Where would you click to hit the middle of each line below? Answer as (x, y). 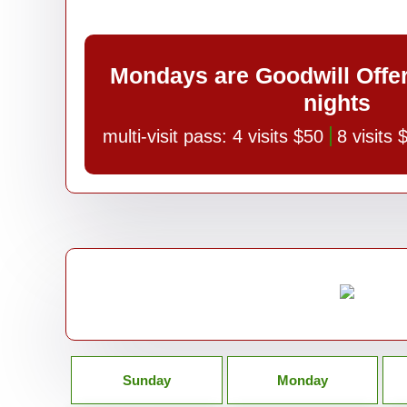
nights (337, 103)
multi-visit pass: (168, 136)
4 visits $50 (278, 136)
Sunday (147, 380)
